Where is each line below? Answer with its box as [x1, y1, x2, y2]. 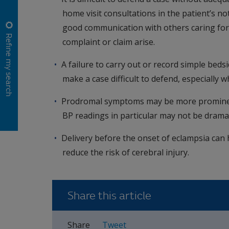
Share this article [67, 188, 151, 203]
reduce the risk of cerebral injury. [62, 146, 189, 158]
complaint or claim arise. [62, 36, 155, 48]
